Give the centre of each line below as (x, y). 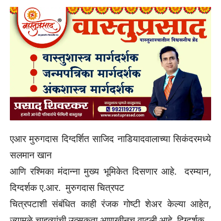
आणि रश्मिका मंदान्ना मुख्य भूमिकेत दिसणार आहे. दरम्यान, (110, 171)
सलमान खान (31, 155)
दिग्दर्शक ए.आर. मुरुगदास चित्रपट (67, 187)
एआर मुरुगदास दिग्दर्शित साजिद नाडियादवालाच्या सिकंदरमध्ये (110, 139)
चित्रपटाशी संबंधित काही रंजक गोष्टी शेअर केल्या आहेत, (110, 204)
